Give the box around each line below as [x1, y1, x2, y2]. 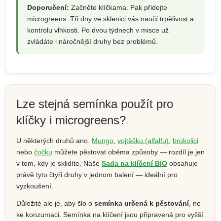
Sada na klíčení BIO [102, 159, 167, 167]
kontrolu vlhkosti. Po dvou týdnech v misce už [27, 26, 169, 34]
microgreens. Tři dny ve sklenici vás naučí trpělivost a [27, 14, 194, 23]
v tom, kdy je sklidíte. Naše [16, 159, 102, 167]
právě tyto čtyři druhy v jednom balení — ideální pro [16, 170, 178, 179]
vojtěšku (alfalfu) [117, 136, 169, 145]
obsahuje [167, 159, 198, 167]
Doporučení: [27, 3, 69, 11]
